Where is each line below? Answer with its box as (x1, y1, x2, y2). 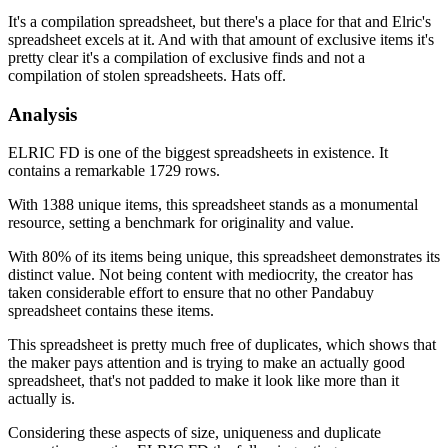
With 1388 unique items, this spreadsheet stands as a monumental (8, 196, 418, 214)
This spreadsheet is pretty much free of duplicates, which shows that (8, 336, 436, 354)
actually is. (8, 390, 75, 408)
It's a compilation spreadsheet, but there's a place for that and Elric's (8, 13, 431, 30)
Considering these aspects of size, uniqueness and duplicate (8, 424, 381, 442)
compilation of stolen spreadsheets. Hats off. (8, 67, 286, 84)
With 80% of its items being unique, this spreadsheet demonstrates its (8, 248, 440, 266)
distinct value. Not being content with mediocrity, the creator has (8, 266, 413, 284)
